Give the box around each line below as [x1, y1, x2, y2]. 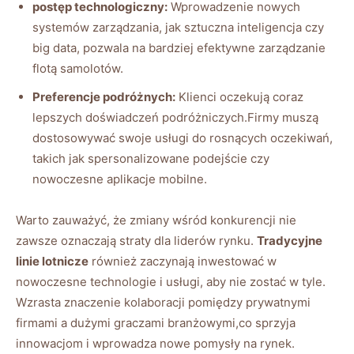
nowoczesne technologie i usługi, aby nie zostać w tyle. [16, 273, 326, 289]
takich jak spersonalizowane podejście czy [32, 150, 269, 166]
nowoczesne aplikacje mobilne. [32, 171, 207, 186]
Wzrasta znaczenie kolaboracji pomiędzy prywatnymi [16, 294, 311, 310]
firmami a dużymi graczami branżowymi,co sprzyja [16, 314, 296, 330]
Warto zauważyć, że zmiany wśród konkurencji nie [16, 212, 296, 228]
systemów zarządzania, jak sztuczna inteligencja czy [32, 19, 324, 35]
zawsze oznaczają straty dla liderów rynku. [16, 232, 257, 248]
